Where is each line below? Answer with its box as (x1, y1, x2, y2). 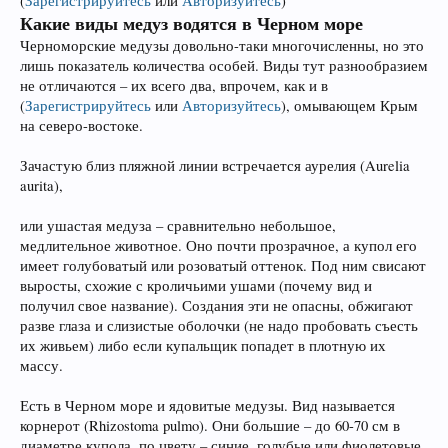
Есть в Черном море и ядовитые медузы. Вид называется (20, 395, 395, 415)
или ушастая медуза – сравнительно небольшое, (20, 215, 336, 235)
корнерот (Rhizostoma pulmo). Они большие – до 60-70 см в (20, 415, 400, 435)
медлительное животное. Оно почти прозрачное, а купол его (20, 235, 417, 255)
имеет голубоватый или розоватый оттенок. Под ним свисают (20, 255, 426, 275)
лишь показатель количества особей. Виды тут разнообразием (20, 55, 428, 75)
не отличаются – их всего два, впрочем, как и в (20, 75, 328, 95)
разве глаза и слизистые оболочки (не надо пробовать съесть (20, 315, 418, 335)
